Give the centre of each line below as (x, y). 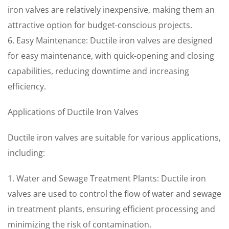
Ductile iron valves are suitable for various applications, (114, 138)
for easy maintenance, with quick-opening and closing (111, 56)
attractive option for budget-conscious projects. (100, 25)
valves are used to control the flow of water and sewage (114, 194)
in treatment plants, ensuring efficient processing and (111, 209)
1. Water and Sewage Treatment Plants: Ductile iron (107, 178)
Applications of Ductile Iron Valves (73, 112)
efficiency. (27, 86)
